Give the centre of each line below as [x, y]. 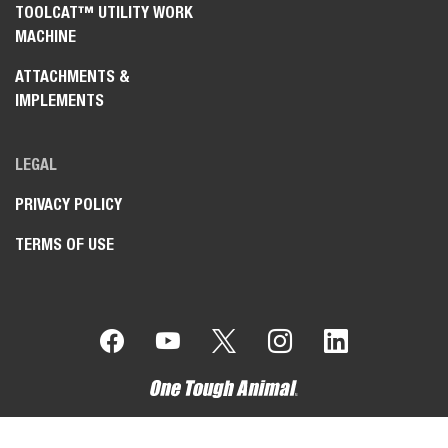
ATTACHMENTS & [72, 76]
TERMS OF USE [64, 244]
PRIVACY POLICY [68, 204]
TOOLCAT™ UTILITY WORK [104, 12]
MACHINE [45, 36]
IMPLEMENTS [59, 100]
